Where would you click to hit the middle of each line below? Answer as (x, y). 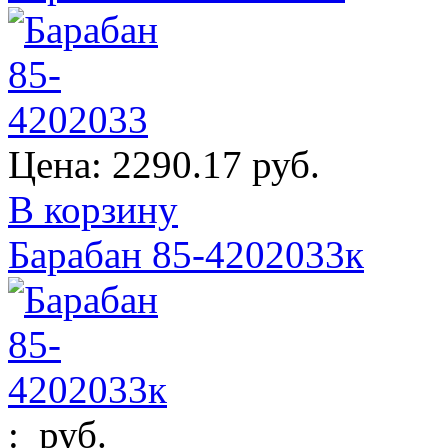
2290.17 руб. (216, 164)
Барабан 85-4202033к (186, 254)
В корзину (93, 209)
